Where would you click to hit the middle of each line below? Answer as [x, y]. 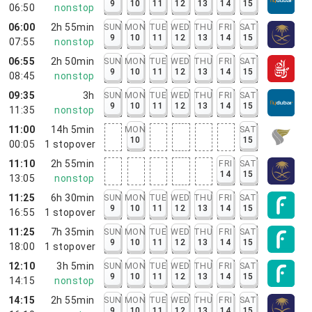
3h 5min [76, 266]
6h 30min [72, 197]
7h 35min [72, 232]
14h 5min [72, 129]
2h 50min [72, 61]
